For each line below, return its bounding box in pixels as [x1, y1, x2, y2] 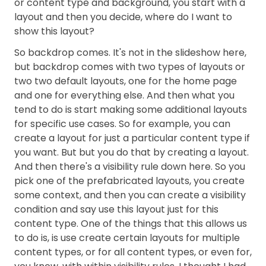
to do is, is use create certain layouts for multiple [14, 231, 240, 245]
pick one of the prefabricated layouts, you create [14, 174, 245, 188]
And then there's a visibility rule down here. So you [14, 160, 245, 173]
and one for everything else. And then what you [14, 88, 235, 102]
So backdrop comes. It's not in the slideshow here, [14, 46, 246, 59]
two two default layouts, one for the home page [14, 74, 237, 88]
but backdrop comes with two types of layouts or [14, 60, 245, 74]
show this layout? [14, 24, 94, 38]
